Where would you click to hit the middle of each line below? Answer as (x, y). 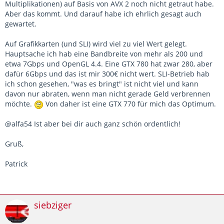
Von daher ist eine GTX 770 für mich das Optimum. (130, 104)
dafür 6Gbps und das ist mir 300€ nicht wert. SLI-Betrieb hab (107, 74)
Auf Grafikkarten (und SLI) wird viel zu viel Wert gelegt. (96, 44)
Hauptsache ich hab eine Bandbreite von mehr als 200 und (104, 54)
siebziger (53, 205)
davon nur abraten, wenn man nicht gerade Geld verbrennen (108, 94)
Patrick (16, 164)
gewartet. (21, 24)
